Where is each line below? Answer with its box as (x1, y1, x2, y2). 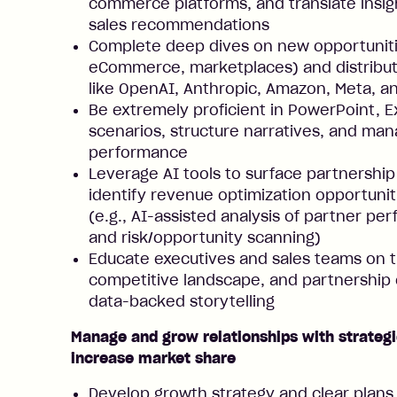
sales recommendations (89, 16, 269, 34)
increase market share (71, 349, 236, 367)
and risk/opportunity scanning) (89, 229, 321, 246)
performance (89, 144, 188, 161)
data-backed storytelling (89, 292, 275, 310)
